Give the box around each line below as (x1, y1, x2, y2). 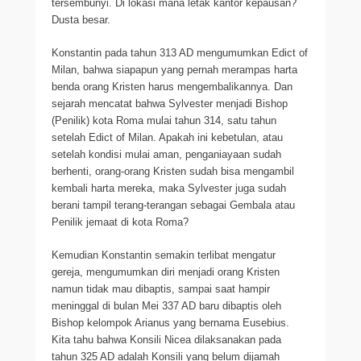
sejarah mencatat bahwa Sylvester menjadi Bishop (52, 98, 288, 110)
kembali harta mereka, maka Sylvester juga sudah (52, 182, 286, 194)
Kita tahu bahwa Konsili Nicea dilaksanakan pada (52, 334, 281, 346)
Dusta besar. (52, 14, 110, 26)
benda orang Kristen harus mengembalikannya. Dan (52, 81, 293, 93)
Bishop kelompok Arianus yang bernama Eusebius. (52, 317, 289, 329)
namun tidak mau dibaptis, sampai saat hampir (52, 283, 270, 295)
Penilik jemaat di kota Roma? (52, 216, 189, 228)
